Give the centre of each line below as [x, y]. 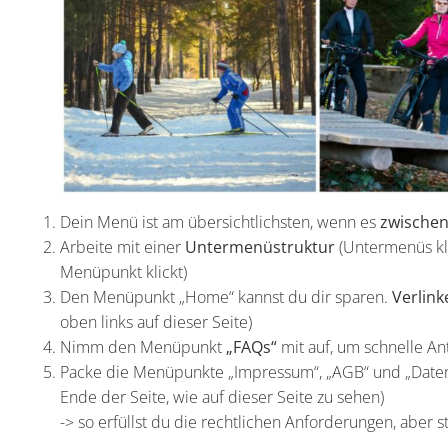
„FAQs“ [249, 346]
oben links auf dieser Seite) [156, 321]
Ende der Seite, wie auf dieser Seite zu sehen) [222, 396]
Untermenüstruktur [260, 246]
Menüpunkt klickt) [123, 271]
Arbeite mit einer [122, 246]
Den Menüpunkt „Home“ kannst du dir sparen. [226, 296]
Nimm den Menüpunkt [141, 346]
